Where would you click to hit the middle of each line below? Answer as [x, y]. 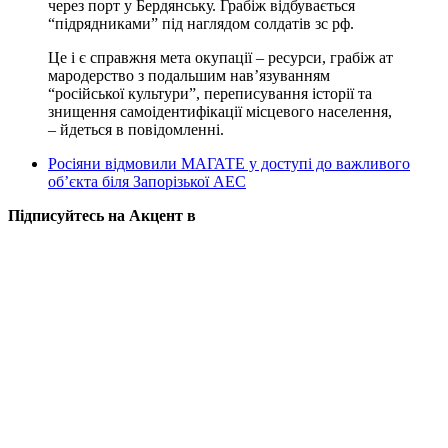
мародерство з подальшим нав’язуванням [189, 75]
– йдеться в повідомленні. [136, 129]
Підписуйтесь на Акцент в [102, 215]
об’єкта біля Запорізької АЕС [147, 181]
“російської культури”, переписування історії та [210, 93]
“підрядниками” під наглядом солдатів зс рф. [201, 23]
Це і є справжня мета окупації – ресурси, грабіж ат [220, 57]
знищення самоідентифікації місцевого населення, [220, 111]
